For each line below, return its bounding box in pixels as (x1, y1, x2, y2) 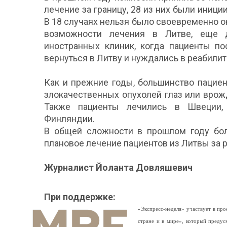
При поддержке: (44, 191, 116, 202)
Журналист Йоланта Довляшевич (44, 162, 193, 173)
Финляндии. (44, 113, 95, 124)
